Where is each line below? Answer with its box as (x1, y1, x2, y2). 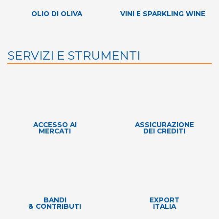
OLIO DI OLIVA (31, 9, 82, 18)
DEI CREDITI (143, 127, 185, 135)
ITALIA (153, 202, 176, 210)
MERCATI (39, 127, 71, 135)
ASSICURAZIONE (134, 120, 194, 129)
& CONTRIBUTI (28, 202, 81, 210)
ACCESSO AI (33, 120, 77, 129)
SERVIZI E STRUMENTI (7, 48, 140, 63)
